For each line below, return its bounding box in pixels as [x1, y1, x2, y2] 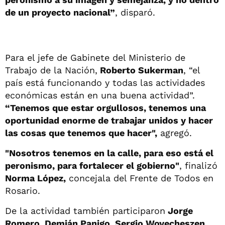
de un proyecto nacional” [5, 7, 115, 18]
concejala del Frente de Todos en [66, 172, 213, 183]
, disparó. [115, 7, 155, 18]
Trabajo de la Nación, [5, 64, 97, 75]
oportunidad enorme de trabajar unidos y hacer [5, 115, 213, 126]
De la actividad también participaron [5, 205, 165, 216]
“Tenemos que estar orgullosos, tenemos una [5, 102, 206, 113]
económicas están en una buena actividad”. [5, 89, 195, 100]
